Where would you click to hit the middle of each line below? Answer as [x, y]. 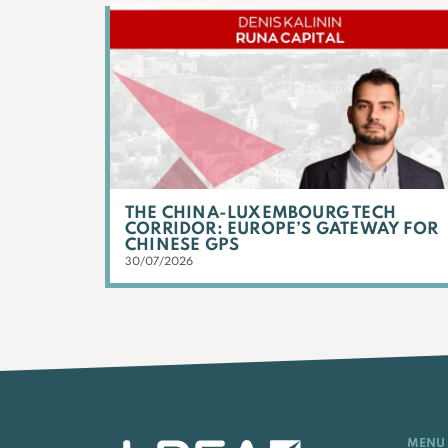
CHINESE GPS [182, 245]
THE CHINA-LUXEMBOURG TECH [260, 213]
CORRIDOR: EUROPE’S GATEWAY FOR [281, 229]
